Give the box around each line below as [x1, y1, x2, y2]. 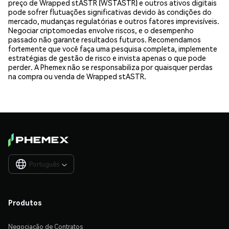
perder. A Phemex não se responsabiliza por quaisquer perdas [8, 62, 213, 72]
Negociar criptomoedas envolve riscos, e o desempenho [8, 25, 194, 35]
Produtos [8, 198, 42, 208]
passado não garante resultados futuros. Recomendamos [8, 34, 201, 44]
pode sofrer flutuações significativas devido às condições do [8, 7, 212, 16]
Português [29, 161, 59, 169]
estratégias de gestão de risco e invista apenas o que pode [8, 53, 206, 62]
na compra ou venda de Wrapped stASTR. [8, 71, 146, 81]
